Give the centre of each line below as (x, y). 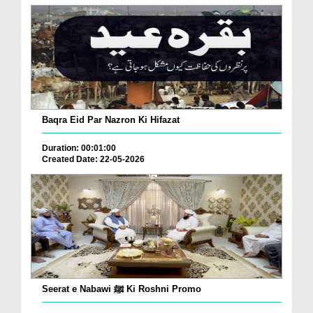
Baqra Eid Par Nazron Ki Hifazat (111, 119)
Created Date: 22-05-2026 (93, 159)
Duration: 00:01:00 (79, 148)
